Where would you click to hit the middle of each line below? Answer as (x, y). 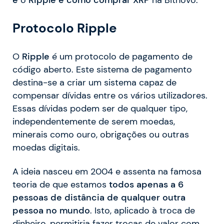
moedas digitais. (46, 148)
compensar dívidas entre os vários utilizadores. (110, 96)
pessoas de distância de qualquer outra (99, 198)
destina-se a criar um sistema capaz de (94, 83)
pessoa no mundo (51, 211)
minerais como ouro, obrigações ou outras (101, 135)
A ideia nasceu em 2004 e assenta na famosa (107, 172)
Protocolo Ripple (65, 28)
